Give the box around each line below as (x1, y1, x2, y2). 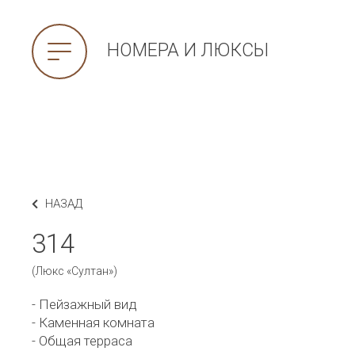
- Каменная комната (32, 315, 155, 330)
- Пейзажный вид (32, 296, 137, 312)
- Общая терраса (32, 333, 132, 349)
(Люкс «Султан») (32, 265, 117, 277)
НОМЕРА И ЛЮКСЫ (107, 40, 269, 61)
